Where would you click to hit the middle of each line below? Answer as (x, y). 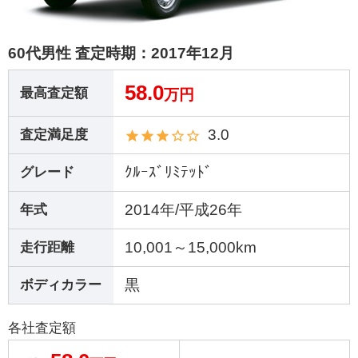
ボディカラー (60, 285)
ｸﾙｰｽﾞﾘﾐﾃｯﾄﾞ (168, 173)
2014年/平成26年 (183, 210)
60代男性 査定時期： (79, 53)
